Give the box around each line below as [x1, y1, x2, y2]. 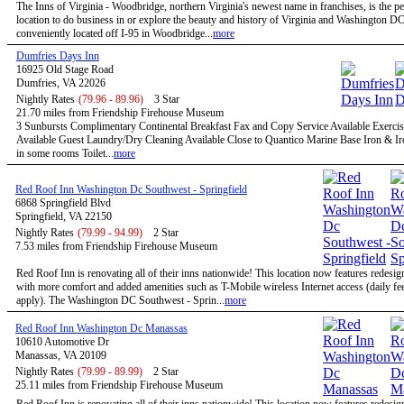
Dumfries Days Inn [16, 50, 99, 62]
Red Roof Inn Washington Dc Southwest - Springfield [15, 183, 247, 196]
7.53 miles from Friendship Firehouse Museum [15, 240, 217, 252]
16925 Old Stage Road [16, 63, 114, 76]
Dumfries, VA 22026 [16, 77, 106, 89]
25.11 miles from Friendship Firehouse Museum [15, 379, 223, 391]
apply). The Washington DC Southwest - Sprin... [16, 294, 225, 307]
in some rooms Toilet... [16, 147, 114, 160]
